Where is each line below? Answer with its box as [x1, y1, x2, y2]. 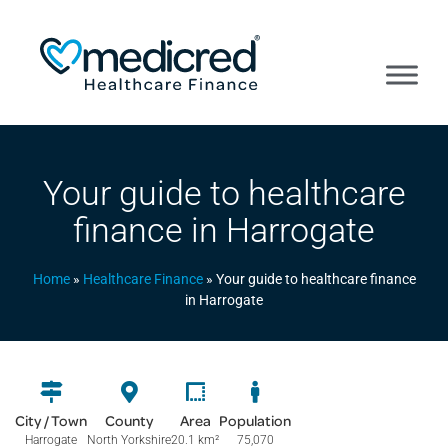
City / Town [15, 411, 87, 429]
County [105, 411, 153, 429]
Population [219, 411, 291, 429]
